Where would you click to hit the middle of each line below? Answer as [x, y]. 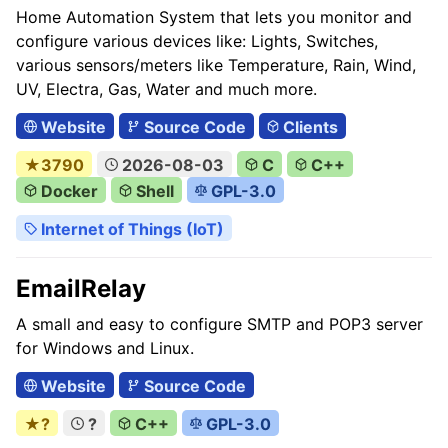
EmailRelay [81, 288]
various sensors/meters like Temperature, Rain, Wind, [216, 65]
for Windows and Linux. [105, 348]
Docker [67, 191]
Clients [309, 127]
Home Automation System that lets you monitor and [214, 17]
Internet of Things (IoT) [130, 229]
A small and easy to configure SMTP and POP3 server [219, 324]
